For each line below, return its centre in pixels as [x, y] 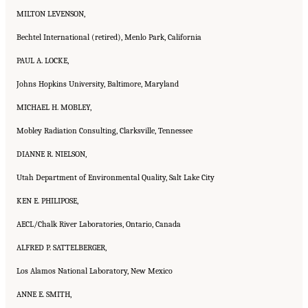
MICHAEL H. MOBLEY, [54, 107]
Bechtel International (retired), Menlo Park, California [109, 37]
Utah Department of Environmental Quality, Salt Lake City [115, 177]
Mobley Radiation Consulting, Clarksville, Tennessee [104, 130]
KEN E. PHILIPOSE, [47, 200]
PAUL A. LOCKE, [43, 60]
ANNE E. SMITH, [44, 294]
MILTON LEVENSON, [51, 13]
